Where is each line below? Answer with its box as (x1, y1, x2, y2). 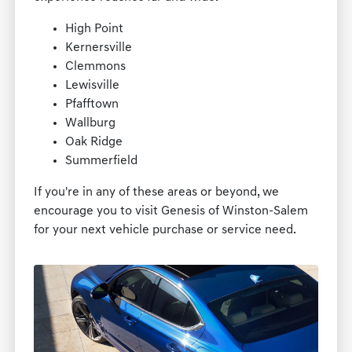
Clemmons (65, 60, 126, 74)
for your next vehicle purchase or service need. (34, 224, 297, 237)
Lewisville (65, 79, 120, 93)
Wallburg (65, 117, 116, 130)
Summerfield (65, 155, 138, 168)
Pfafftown (65, 98, 119, 112)
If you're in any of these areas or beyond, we (34, 186, 280, 200)
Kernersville (65, 42, 133, 55)
